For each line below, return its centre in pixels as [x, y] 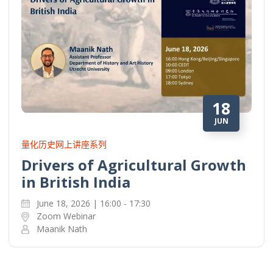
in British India [76, 182]
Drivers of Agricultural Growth [134, 165]
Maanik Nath [62, 229]
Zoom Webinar [66, 216]
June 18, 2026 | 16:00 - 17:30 [94, 203]
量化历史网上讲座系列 [64, 144]
